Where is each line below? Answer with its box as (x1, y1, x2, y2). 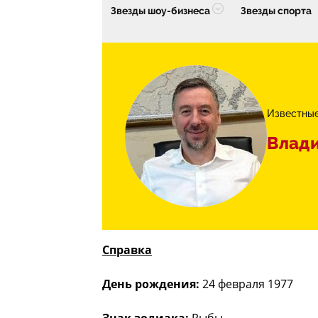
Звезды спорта (241, 5, 312, 17)
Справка (102, 242, 152, 258)
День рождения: (102, 276, 199, 292)
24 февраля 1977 (199, 276, 293, 292)
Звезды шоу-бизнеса (111, 5, 210, 17)
